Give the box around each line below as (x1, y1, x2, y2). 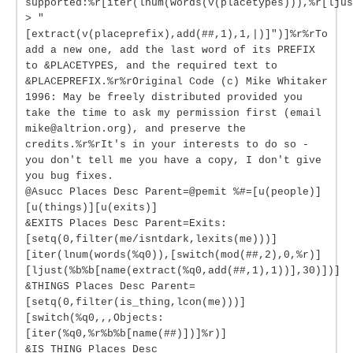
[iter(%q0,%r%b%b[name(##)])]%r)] (25, 328, 227, 340)
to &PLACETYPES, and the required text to (25, 60, 277, 72)
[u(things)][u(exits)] (25, 202, 158, 214)
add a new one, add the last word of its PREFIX (25, 44, 315, 56)
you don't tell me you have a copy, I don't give (25, 154, 321, 166)
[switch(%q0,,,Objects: (25, 312, 164, 324)
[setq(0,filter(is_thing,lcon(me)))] (25, 296, 246, 308)
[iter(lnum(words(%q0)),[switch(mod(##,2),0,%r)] (25, 249, 321, 261)
